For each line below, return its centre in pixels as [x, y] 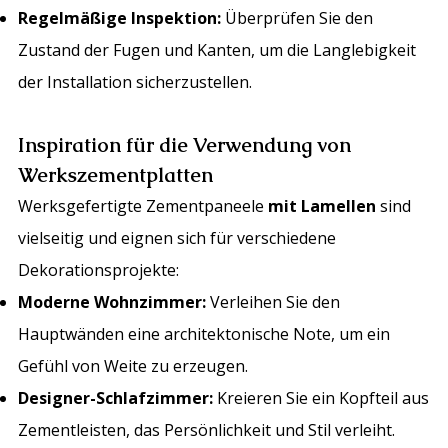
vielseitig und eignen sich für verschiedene [177, 238]
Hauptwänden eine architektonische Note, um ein [204, 334]
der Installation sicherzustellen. [135, 82]
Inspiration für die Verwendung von [185, 145]
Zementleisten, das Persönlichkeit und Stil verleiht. [207, 430]
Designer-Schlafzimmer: [116, 398]
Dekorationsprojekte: [99, 270]
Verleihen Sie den [273, 302]
